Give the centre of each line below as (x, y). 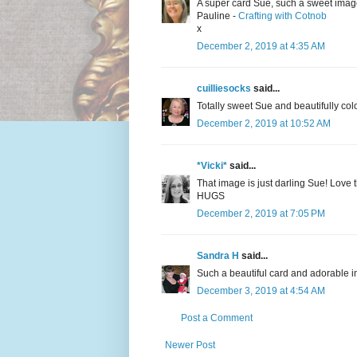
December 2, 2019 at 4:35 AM (261, 47)
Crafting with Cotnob (282, 16)
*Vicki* (212, 166)
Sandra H (218, 256)
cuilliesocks (224, 89)
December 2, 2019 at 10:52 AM (264, 124)
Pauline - (218, 16)
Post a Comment (217, 318)
